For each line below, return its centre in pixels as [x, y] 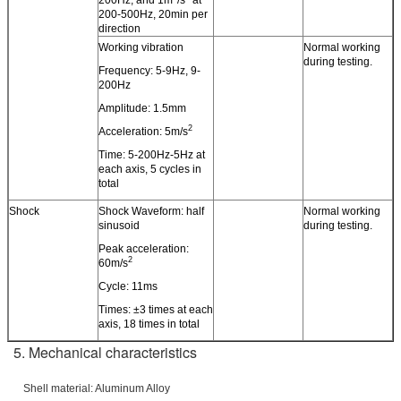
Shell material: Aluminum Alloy [89, 388]
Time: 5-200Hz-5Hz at [152, 154]
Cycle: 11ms [128, 286]
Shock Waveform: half [151, 211]
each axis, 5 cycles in [150, 169]
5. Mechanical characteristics [105, 352]
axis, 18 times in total [149, 324]
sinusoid [119, 225]
